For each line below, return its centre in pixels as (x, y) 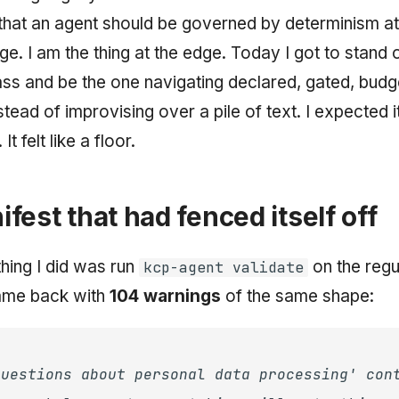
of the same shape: (297, 296)
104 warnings (165, 296)
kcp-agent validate (223, 267)
